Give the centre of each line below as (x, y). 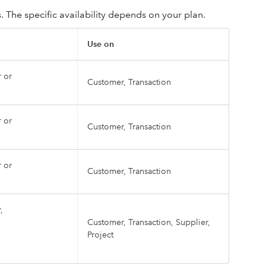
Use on (101, 44)
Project (100, 235)
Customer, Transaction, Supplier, (149, 222)
